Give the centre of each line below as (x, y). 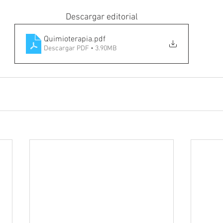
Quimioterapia (68, 40)
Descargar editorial (102, 17)
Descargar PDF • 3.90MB (80, 49)
